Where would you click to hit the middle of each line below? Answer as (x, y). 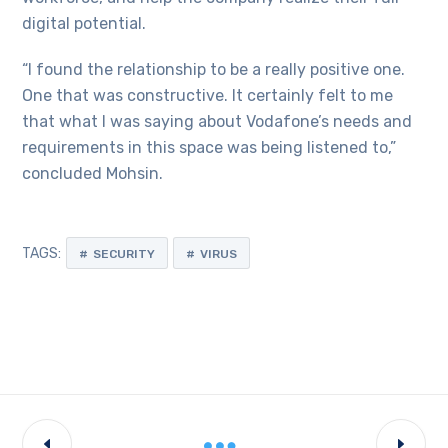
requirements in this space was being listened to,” (209, 147)
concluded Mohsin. (93, 173)
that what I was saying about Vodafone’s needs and (217, 121)
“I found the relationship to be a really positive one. (214, 69)
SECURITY (124, 253)
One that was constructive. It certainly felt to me (208, 95)
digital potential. (84, 23)
